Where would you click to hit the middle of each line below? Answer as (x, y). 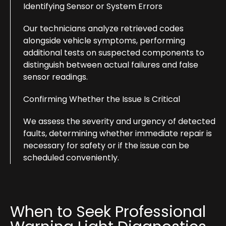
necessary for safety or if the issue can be (106, 145)
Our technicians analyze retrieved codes (103, 28)
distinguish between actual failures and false (111, 65)
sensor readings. (55, 77)
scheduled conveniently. (71, 157)
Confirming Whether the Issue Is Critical (102, 99)
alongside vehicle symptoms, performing (104, 40)
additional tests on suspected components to (114, 52)
